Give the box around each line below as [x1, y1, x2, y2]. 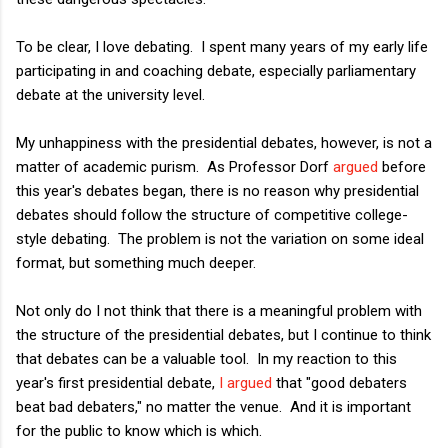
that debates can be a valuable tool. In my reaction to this [16, 349, 397, 368]
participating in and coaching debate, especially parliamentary [16, 61, 416, 80]
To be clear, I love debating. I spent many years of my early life [16, 37, 428, 56]
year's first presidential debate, [16, 373, 219, 392]
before [378, 157, 426, 176]
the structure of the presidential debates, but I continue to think [16, 325, 431, 344]
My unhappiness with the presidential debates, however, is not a [16, 133, 432, 152]
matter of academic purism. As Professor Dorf [16, 157, 333, 176]
